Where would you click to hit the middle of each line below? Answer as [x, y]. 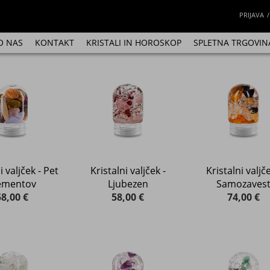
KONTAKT [54, 42]
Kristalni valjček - [128, 171]
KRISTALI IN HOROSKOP [133, 42]
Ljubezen [128, 184]
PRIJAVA [252, 15]
